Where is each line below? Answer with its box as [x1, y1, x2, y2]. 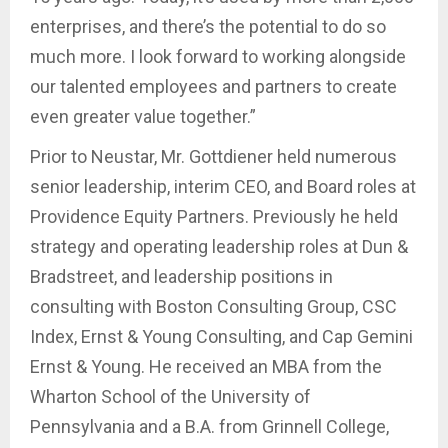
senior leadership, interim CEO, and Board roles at [30, 175, 416, 197]
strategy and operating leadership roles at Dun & [30, 235, 408, 257]
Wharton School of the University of [30, 385, 311, 407]
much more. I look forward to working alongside [30, 45, 406, 67]
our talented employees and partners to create [30, 75, 397, 97]
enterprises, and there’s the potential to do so [30, 15, 386, 37]
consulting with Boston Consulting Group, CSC [30, 295, 397, 317]
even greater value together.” [30, 105, 260, 127]
